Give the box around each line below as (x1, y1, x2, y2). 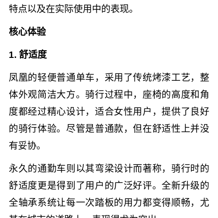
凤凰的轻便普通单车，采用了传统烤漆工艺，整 (8, 73, 210, 83)
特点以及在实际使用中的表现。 (8, 4, 138, 15)
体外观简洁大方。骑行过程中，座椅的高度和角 (8, 90, 210, 100)
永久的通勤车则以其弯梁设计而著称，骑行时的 (8, 163, 210, 174)
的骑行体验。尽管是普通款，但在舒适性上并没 (8, 124, 210, 134)
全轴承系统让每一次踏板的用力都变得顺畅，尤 (8, 197, 210, 208)
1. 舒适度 (8, 50, 47, 60)
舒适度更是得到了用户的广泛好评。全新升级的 (8, 180, 210, 191)
